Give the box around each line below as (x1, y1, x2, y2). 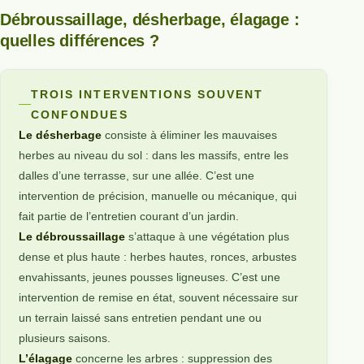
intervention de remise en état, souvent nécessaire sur (19, 290, 299, 304)
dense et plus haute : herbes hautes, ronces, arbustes (19, 249, 297, 263)
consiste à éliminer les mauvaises (102, 128, 278, 141)
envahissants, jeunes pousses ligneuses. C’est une (19, 270, 281, 284)
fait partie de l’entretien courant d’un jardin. (19, 209, 240, 223)
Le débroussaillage (19, 229, 126, 243)
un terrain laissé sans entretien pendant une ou (19, 310, 262, 324)
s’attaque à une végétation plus (125, 229, 290, 243)
